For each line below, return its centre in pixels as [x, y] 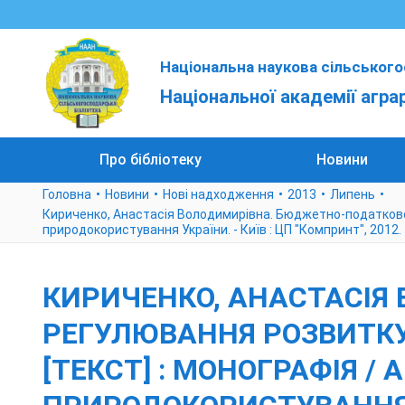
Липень [353, 194]
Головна [67, 194]
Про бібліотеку [151, 160]
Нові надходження [218, 194]
